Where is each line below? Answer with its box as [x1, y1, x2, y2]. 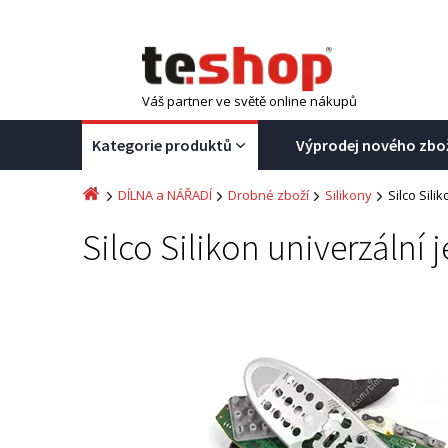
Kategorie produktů [92, 135, 232, 155]
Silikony [325, 186, 372, 204]
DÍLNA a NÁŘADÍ [118, 186, 212, 204]
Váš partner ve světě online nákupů [142, 92, 357, 110]
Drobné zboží [228, 186, 309, 204]
